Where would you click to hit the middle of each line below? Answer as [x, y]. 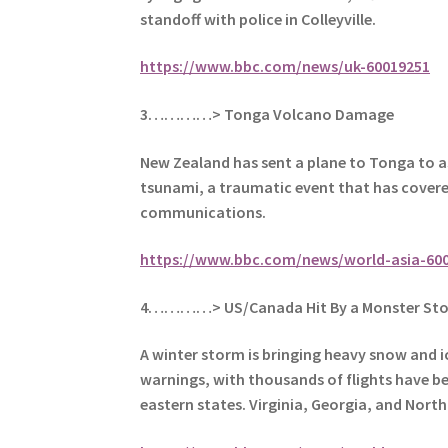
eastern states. [195, 404]
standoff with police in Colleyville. [258, 18]
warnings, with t [198, 379]
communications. [203, 211]
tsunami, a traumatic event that [255, 186]
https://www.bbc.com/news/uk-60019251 [285, 66]
